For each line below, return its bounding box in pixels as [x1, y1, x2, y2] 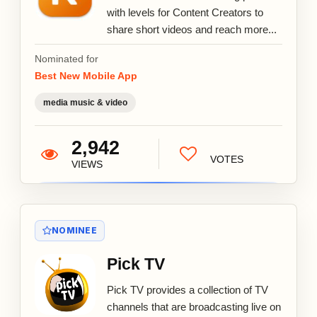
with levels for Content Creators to [107, 6, 263, 18]
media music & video [43, 97, 127, 108]
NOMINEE [52, 224, 97, 236]
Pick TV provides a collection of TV [107, 283, 268, 296]
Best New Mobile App [35, 69, 137, 81]
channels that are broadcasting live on [107, 300, 281, 313]
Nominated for [35, 52, 98, 64]
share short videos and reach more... [107, 23, 277, 35]
